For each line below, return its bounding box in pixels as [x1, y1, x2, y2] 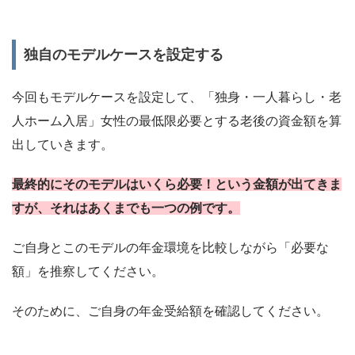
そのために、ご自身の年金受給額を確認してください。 [12, 304, 329, 318]
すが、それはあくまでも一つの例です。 [12, 201, 240, 215]
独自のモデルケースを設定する [24, 47, 223, 63]
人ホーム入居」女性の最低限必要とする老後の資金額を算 [12, 114, 342, 128]
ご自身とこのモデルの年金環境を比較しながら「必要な [12, 241, 329, 254]
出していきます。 [12, 138, 113, 151]
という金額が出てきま [215, 177, 342, 191]
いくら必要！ [139, 177, 215, 191]
